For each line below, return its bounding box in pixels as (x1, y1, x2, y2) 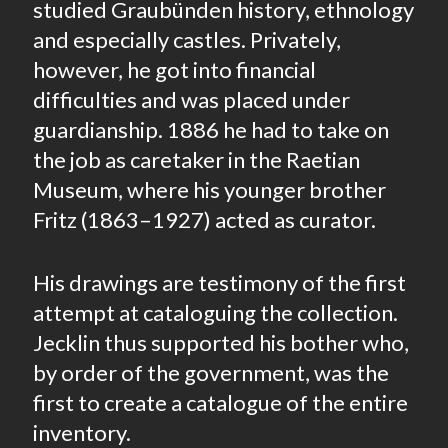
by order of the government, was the (33, 359, 389, 386)
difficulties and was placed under (33, 86, 350, 113)
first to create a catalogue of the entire (33, 389, 408, 416)
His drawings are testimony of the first (33, 269, 406, 296)
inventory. (33, 419, 131, 446)
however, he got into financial (33, 56, 316, 83)
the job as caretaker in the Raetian (33, 146, 360, 173)
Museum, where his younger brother (33, 176, 386, 203)
